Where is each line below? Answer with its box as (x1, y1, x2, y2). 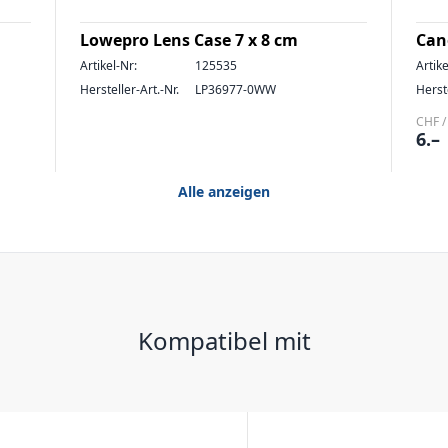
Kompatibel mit (137, 324, 311, 357)
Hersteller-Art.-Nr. (80, 81, 179, 98)
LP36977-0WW (195, 81, 276, 98)
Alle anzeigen (178, 182, 270, 201)
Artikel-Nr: (80, 57, 137, 74)
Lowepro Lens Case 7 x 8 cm (80, 29, 298, 51)
